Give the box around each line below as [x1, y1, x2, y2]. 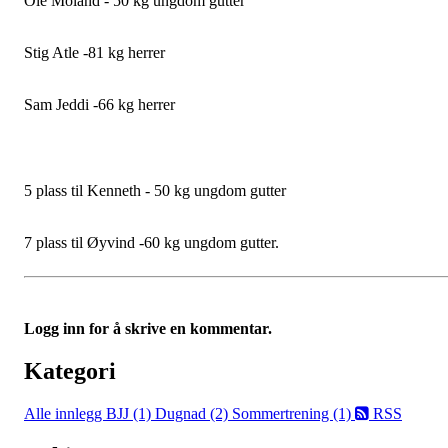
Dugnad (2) [155, 404, 232, 422]
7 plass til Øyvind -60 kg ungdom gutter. [24, 234, 279, 251]
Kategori [24, 357, 116, 384]
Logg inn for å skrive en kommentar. [24, 320, 272, 337]
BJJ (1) [106, 404, 155, 422]
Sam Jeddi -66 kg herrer [24, 96, 175, 113]
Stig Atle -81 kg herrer [24, 44, 165, 61]
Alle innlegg [24, 404, 106, 422]
